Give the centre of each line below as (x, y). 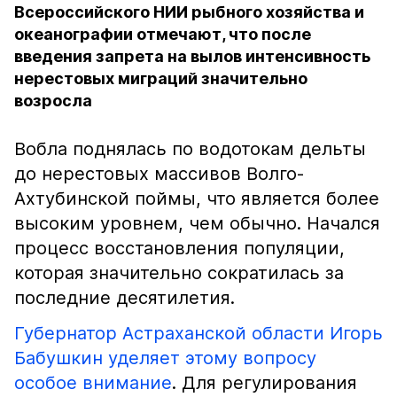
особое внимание (93, 383)
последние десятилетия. (125, 298)
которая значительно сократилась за (179, 273)
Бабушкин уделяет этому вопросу (165, 358)
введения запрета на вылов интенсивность (192, 56)
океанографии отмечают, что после (163, 34)
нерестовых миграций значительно (161, 78)
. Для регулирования (265, 383)
